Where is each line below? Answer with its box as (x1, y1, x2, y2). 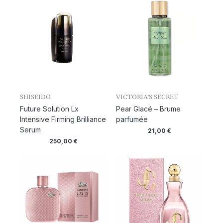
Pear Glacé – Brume (115, 104, 181, 113)
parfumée (115, 114, 148, 123)
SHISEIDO (20, 93, 51, 101)
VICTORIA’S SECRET (115, 93, 178, 101)
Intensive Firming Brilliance (20, 114, 106, 123)
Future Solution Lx (20, 104, 79, 113)
